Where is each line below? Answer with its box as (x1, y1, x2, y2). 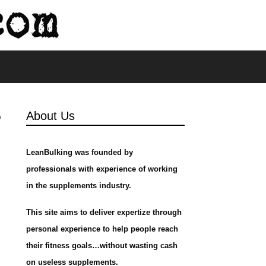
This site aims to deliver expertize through (26, 208, 182, 217)
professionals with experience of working (26, 164, 178, 173)
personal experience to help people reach (26, 224, 178, 233)
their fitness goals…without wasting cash (26, 241, 178, 250)
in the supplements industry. (26, 181, 131, 190)
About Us (26, 109, 75, 122)
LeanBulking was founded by (26, 148, 133, 157)
